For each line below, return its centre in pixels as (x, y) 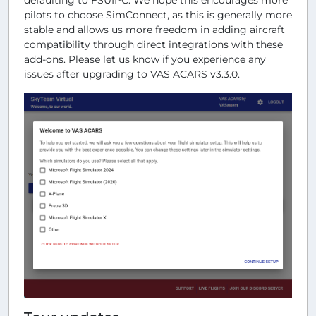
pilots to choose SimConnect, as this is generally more (158, 14)
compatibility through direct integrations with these (153, 44)
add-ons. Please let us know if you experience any (145, 59)
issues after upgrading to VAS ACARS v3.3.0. (132, 74)
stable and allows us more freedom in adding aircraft (154, 29)
